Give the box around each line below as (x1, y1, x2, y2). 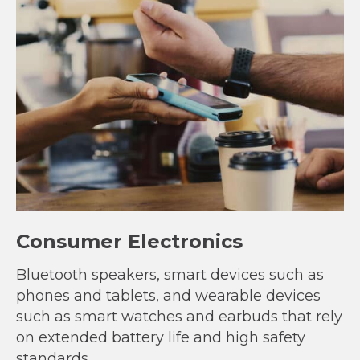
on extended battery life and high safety (16, 329, 305, 347)
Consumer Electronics (16, 230, 243, 254)
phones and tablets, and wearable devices (16, 287, 321, 305)
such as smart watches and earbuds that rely (16, 308, 342, 326)
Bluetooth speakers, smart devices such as (16, 266, 324, 284)
